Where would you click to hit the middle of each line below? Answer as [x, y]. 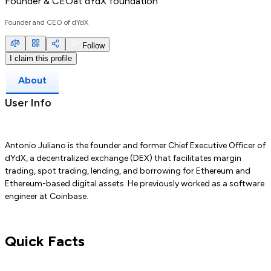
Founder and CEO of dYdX [47, 23]
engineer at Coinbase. [47, 197]
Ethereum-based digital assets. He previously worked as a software [135, 184]
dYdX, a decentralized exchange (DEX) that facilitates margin [123, 158]
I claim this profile [41, 59]
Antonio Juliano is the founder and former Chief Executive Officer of [135, 146]
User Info [28, 103]
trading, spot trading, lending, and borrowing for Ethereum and [128, 171]
